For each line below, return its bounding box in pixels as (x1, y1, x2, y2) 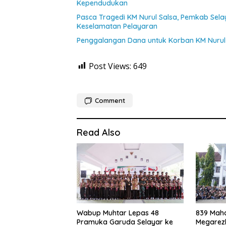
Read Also (77, 126, 121, 138)
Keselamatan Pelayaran (77, 21, 157, 31)
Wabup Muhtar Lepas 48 (77, 208, 159, 217)
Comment (95, 96, 125, 104)
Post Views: (89, 60, 131, 72)
